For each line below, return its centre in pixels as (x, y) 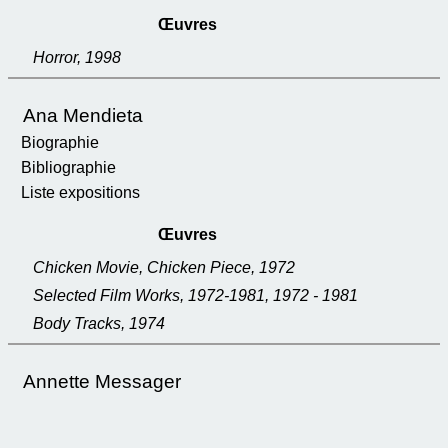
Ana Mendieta (83, 115)
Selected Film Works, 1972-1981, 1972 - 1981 (195, 295)
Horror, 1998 (77, 57)
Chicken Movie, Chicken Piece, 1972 (164, 267)
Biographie (60, 142)
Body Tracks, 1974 (99, 323)
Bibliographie (68, 167)
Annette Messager (102, 381)
